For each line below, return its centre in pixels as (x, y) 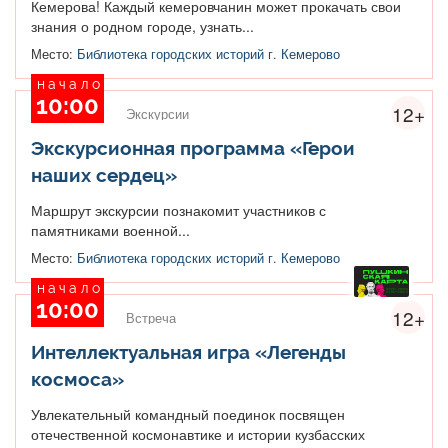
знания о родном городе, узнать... (142, 25)
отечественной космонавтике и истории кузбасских (198, 433)
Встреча (151, 317)
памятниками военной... (110, 229)
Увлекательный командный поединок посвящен (188, 413)
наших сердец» (104, 174)
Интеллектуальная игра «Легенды (188, 351)
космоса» (77, 378)
